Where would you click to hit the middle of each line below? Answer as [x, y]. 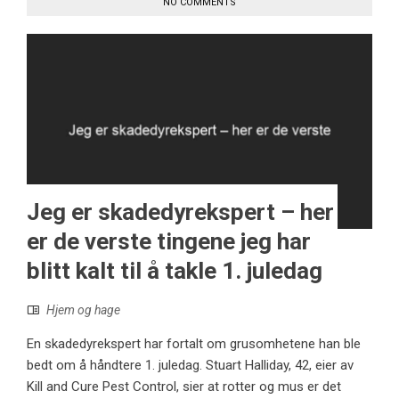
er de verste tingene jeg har [169, 242]
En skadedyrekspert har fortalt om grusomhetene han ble [194, 344]
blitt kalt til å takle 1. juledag [175, 271]
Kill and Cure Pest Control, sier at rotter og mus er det [184, 387]
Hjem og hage [83, 310]
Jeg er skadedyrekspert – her [180, 212]
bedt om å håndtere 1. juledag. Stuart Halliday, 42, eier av [190, 366]
